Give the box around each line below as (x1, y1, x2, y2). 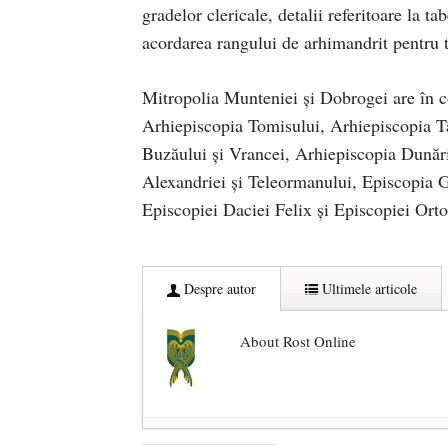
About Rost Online (240, 331, 356, 352)
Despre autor (180, 279, 256, 299)
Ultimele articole (318, 279, 417, 299)
